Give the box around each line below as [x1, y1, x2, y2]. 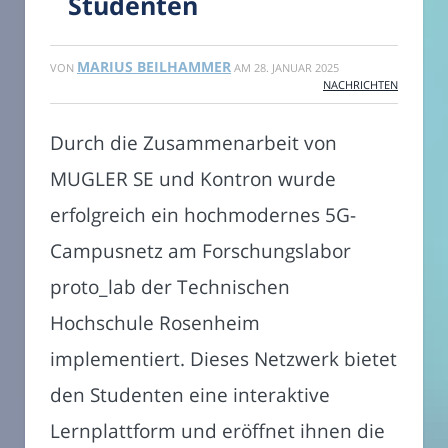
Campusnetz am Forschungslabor [50, 237, 351, 265]
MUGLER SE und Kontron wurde [50, 165, 336, 193]
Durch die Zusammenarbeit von [50, 129, 337, 157]
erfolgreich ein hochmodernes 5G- [50, 201, 356, 229]
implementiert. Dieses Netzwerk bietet [50, 345, 397, 373]
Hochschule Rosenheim [50, 309, 260, 337]
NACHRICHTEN [323, 77, 398, 93]
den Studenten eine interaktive [50, 381, 330, 409]
